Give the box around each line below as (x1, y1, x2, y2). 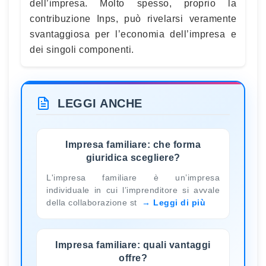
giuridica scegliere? (85, 152, 180, 163)
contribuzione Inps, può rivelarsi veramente (30, 13, 236, 24)
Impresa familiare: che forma (65, 139, 201, 150)
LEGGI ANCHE (58, 96, 142, 110)
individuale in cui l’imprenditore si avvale (46, 185, 220, 195)
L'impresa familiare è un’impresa (46, 172, 220, 182)
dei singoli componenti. (30, 44, 134, 55)
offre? (119, 252, 147, 263)
